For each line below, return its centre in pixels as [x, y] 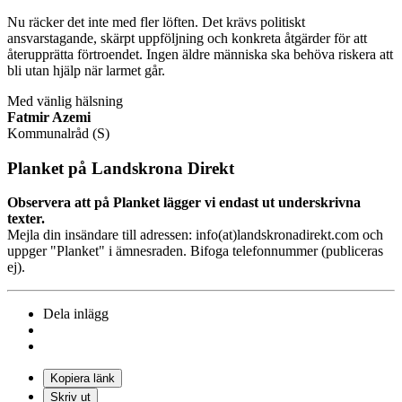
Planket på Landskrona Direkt [121, 168]
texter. [26, 219]
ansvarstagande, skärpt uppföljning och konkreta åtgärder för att [187, 38]
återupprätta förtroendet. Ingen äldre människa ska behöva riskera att [200, 54]
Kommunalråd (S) [58, 133]
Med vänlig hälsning [65, 100]
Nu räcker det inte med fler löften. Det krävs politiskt [156, 22]
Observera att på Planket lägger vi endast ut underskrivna [184, 203]
